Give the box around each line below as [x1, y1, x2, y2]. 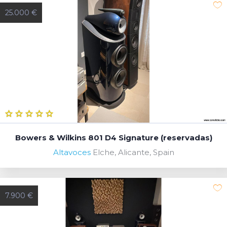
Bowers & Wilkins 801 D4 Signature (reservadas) [15, 132, 212, 142]
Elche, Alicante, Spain [92, 147, 174, 157]
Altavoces [53, 147, 91, 157]
